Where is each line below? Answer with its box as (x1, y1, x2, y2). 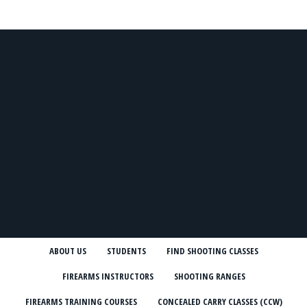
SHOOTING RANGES (173, 270, 245, 282)
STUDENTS (106, 245, 146, 257)
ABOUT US (49, 245, 86, 257)
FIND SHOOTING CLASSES (166, 245, 258, 257)
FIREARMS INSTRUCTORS (62, 270, 153, 282)
